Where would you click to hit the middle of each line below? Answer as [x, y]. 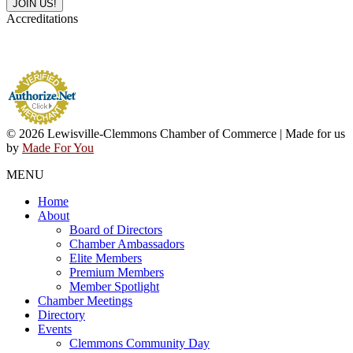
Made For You [58, 147]
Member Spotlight [114, 286]
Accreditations [42, 18]
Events [55, 329]
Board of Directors [116, 229]
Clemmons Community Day [139, 343]
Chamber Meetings [85, 300]
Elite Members [106, 258]
